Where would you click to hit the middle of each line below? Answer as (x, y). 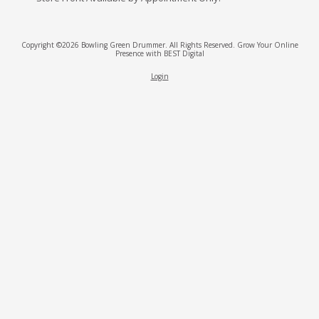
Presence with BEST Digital (159, 54)
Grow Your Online (267, 45)
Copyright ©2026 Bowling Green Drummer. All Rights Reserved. (129, 45)
